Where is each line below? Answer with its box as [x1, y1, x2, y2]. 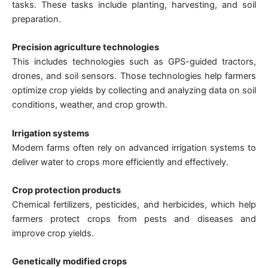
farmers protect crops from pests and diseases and [12, 213, 256, 224]
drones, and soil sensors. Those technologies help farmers [12, 71, 256, 82]
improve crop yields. [12, 227, 94, 239]
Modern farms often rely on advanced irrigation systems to [12, 142, 256, 153]
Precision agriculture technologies [12, 42, 159, 53]
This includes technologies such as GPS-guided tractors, [12, 56, 256, 68]
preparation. [12, 13, 61, 25]
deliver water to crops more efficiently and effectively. [12, 156, 229, 167]
